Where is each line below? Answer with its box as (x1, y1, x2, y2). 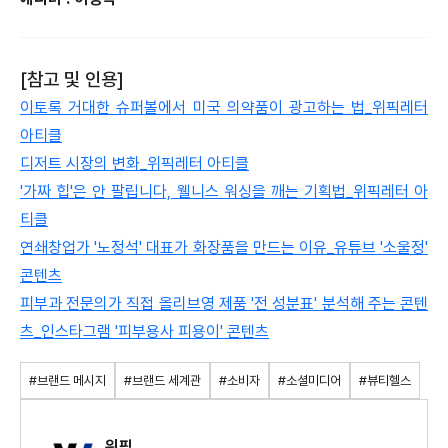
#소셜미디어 (278, 372, 341, 388)
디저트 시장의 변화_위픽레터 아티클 (20, 153, 249, 173)
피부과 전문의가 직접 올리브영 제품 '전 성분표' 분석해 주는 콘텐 (20, 293, 428, 313)
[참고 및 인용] (20, 67, 124, 91)
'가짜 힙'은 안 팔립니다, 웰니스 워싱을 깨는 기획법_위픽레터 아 (20, 181, 428, 201)
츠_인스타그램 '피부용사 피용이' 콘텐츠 (20, 321, 269, 341)
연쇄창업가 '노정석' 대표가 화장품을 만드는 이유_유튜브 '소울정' (20, 237, 428, 257)
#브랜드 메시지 (29, 372, 106, 388)
